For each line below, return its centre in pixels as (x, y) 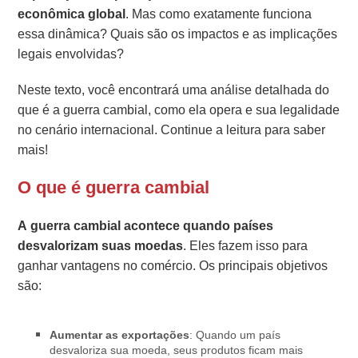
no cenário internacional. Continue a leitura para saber (172, 130)
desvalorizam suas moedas (101, 246)
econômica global (72, 14)
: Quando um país (235, 335)
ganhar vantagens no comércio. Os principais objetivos (173, 266)
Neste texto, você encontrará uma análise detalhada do (174, 90)
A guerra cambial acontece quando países (146, 226)
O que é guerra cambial (114, 188)
